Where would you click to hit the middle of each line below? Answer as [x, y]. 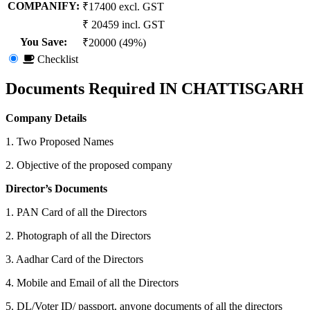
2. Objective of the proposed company [89, 165]
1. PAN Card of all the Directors [76, 212]
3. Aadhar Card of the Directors [74, 259]
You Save [42, 42]
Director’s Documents [58, 189]
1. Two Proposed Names [60, 142]
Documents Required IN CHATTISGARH [155, 89]
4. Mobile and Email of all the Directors [92, 283]
